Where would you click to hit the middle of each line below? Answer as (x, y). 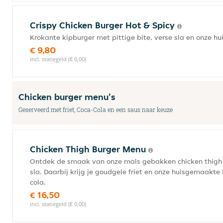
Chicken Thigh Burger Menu (89, 149)
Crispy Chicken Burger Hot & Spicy (104, 25)
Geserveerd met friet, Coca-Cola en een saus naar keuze (96, 110)
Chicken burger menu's (67, 97)
